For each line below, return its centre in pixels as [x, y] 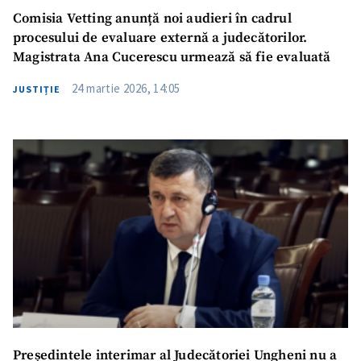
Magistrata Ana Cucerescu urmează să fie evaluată [172, 58]
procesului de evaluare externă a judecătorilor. [160, 38]
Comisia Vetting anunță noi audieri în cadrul [152, 19]
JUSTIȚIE [37, 89]
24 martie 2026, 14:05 [126, 88]
